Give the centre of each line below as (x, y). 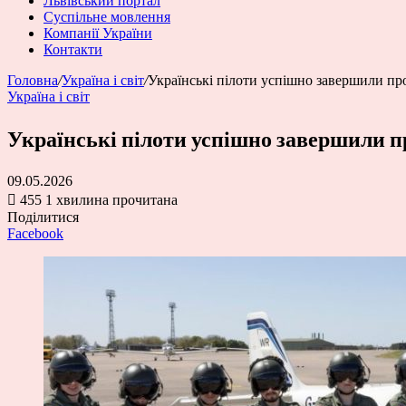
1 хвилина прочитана (111, 199)
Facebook (35, 233)
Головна (33, 80)
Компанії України (98, 33)
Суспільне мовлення (107, 17)
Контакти (73, 49)
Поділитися (43, 217)
